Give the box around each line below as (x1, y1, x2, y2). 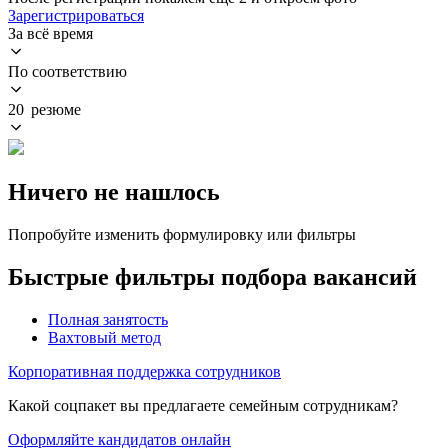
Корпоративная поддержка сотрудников (8, 362, 281, 380)
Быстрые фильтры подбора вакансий (8, 263, 417, 290)
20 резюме (8, 100, 81, 118)
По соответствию (8, 62, 127, 80)
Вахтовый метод (48, 328, 161, 346)
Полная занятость (48, 310, 168, 328)
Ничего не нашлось (8, 178, 220, 205)
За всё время (8, 24, 93, 42)
